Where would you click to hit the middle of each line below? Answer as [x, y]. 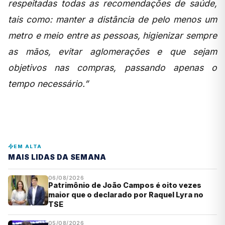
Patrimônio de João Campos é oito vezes [125, 185]
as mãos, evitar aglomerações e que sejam [113, 52]
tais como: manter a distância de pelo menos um [113, 20]
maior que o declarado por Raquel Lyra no [126, 194]
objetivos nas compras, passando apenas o [113, 68]
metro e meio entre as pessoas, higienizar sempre [113, 36]
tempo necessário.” [48, 84]
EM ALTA [28, 147]
